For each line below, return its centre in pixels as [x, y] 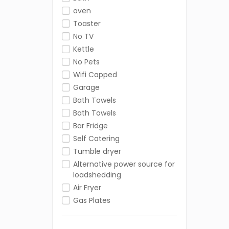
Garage [86, 88]
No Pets [86, 62]
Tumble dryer [97, 152]
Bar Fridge [90, 126]
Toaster [87, 24]
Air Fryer [87, 188]
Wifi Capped [95, 75]
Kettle [84, 49]
